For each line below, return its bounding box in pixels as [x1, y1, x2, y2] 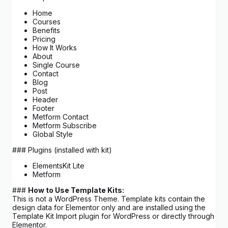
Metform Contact [33, 112, 89, 122]
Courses [33, 17, 61, 26]
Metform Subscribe [33, 121, 97, 130]
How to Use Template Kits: [28, 186, 124, 195]
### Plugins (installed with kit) [12, 146, 112, 155]
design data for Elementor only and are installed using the [12, 203, 206, 212]
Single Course [33, 61, 80, 70]
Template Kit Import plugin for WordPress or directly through [12, 212, 214, 221]
